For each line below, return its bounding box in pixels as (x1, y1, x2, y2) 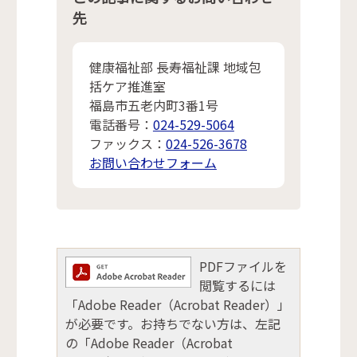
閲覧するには (198, 276, 276, 296)
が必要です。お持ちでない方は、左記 (65, 314, 280, 334)
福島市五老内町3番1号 (88, 96, 218, 116)
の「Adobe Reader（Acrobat (65, 333, 233, 353)
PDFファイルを (198, 257, 287, 277)
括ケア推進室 (88, 76, 166, 96)
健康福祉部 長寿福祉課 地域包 (88, 57, 261, 77)
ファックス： (88, 134, 166, 154)
